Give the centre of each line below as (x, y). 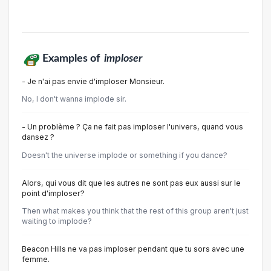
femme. (36, 259)
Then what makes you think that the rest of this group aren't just (135, 211)
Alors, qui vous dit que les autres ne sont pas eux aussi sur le (131, 183)
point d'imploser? (53, 193)
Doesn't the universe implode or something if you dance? (125, 155)
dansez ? (38, 137)
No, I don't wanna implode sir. (74, 99)
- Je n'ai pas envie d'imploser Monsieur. (93, 81)
